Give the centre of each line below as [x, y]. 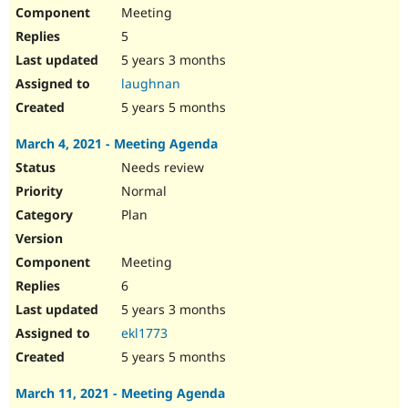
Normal [142, 191]
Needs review [161, 168]
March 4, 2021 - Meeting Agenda [117, 144]
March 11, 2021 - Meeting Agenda [120, 393]
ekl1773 [144, 333]
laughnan [151, 84]
